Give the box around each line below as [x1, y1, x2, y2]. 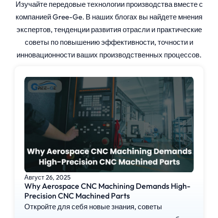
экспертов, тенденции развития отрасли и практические [16, 25, 202, 35]
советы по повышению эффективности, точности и [25, 37, 193, 47]
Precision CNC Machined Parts [24, 191, 130, 201]
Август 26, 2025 [24, 173, 71, 182]
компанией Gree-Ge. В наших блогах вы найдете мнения [16, 12, 202, 22]
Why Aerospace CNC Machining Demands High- [24, 181, 190, 191]
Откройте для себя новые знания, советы [24, 202, 162, 212]
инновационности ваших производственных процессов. [17, 50, 201, 60]
